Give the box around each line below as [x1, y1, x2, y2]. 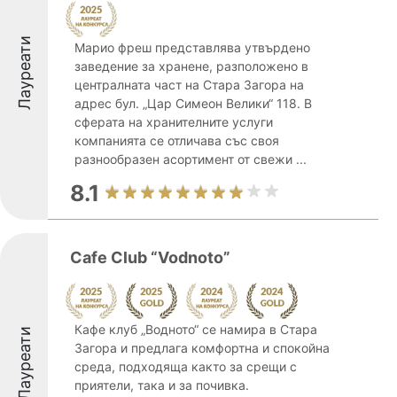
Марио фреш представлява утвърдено [74, 40, 310, 55]
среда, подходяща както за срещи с [74, 359, 297, 374]
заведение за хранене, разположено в [74, 58, 308, 74]
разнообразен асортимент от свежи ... [74, 152, 307, 167]
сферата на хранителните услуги [74, 114, 273, 129]
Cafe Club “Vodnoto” [70, 248, 230, 267]
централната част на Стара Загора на [74, 77, 304, 92]
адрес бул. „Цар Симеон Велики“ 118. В [74, 96, 312, 111]
